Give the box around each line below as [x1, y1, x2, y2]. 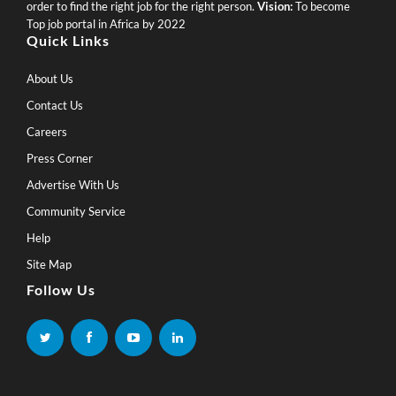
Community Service [27, 204, 126, 218]
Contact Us [27, 98, 83, 112]
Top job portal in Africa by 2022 [27, 17, 186, 31]
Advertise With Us [27, 178, 119, 192]
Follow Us [27, 281, 95, 298]
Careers [27, 125, 67, 139]
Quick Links [27, 32, 110, 49]
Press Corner [27, 151, 93, 165]
